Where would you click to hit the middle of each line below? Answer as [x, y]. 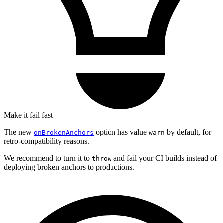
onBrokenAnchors [64, 132]
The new [19, 132]
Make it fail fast [28, 115]
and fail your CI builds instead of [164, 158]
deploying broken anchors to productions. [69, 167]
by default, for [188, 132]
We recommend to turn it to [48, 158]
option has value [121, 132]
